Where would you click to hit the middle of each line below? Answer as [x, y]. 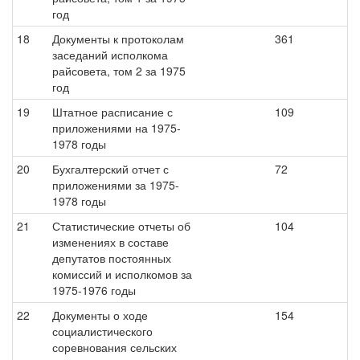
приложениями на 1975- [117, 128]
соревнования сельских [115, 347]
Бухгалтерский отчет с [110, 169]
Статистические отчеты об [121, 226]
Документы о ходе [100, 315]
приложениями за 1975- [116, 185]
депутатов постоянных [112, 258]
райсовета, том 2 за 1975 [119, 71]
